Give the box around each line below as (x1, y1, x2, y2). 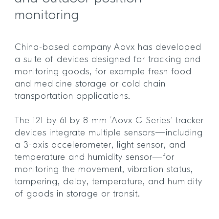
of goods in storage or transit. (15, 190, 140, 199)
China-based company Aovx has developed (15, 43, 201, 52)
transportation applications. (15, 92, 133, 101)
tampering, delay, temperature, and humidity (15, 177, 202, 187)
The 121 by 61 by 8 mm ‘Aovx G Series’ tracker (15, 116, 204, 126)
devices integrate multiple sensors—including (15, 129, 203, 138)
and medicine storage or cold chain (15, 80, 166, 89)
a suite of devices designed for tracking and (15, 55, 201, 65)
